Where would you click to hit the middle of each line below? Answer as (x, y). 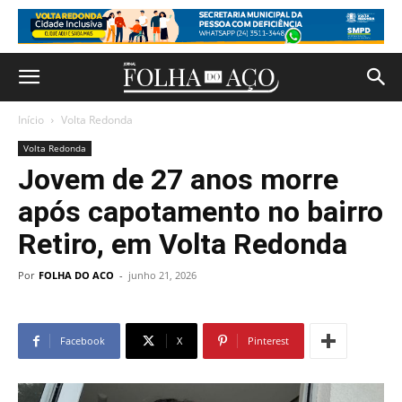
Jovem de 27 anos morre (178, 179)
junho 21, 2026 (162, 275)
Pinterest (268, 341)
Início (31, 120)
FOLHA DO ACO (76, 275)
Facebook (83, 341)
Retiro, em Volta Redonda (183, 244)
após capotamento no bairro (201, 212)
